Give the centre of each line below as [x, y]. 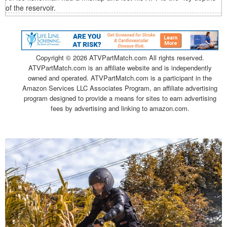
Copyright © [54, 57]
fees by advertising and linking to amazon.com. [120, 108]
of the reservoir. [31, 8]
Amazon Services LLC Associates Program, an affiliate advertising [120, 88]
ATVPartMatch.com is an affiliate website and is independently [120, 67]
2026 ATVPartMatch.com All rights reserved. [138, 57]
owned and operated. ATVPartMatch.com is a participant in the [120, 78]
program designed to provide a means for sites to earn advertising [120, 98]
